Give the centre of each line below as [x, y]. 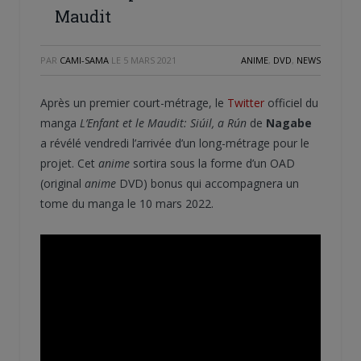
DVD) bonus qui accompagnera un [207, 183]
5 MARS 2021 [150, 60]
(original [62, 183]
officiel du [291, 102]
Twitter [246, 102]
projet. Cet [69, 163]
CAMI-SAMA [84, 60]
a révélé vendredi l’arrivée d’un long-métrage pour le [175, 143]
